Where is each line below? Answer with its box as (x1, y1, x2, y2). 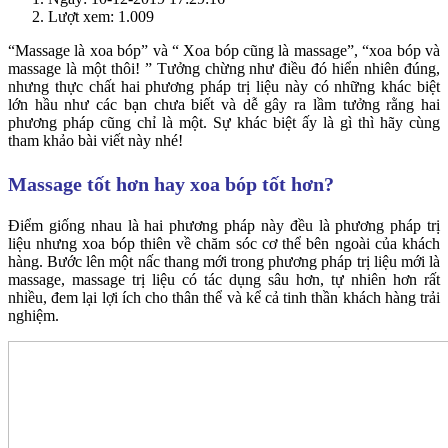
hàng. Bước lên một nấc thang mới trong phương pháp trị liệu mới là (8, 252, 440, 270)
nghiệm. (8, 306, 59, 324)
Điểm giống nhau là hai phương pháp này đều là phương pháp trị (8, 216, 440, 234)
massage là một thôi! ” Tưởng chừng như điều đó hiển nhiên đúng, (8, 59, 440, 77)
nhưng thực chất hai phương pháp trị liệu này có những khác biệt (8, 77, 440, 95)
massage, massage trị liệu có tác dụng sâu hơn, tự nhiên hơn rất (8, 270, 440, 288)
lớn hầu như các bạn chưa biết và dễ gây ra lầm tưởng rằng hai (8, 95, 440, 113)
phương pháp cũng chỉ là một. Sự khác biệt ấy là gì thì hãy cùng (8, 113, 440, 131)
